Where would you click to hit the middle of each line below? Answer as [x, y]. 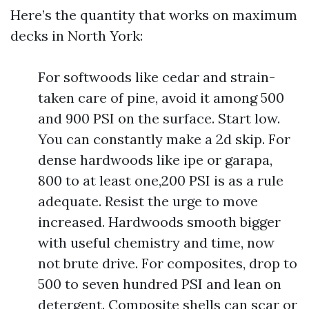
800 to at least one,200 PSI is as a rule [161, 180]
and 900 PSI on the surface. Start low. [159, 118]
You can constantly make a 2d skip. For [164, 139]
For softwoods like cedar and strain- [157, 77]
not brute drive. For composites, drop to [168, 263]
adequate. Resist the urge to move [148, 201]
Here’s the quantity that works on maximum [154, 15]
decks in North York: [77, 36]
